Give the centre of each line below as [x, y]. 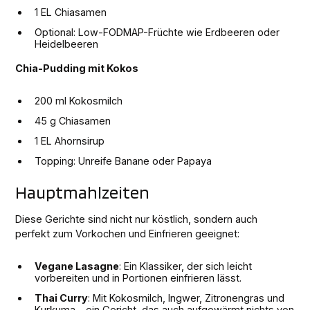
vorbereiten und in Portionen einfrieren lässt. [138, 277]
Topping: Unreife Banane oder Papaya [124, 161]
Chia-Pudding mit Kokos [77, 68]
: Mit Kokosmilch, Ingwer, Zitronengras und [186, 298]
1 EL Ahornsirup [70, 140]
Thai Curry [62, 298]
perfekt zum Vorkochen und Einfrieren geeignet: [128, 233]
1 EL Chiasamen [71, 12]
